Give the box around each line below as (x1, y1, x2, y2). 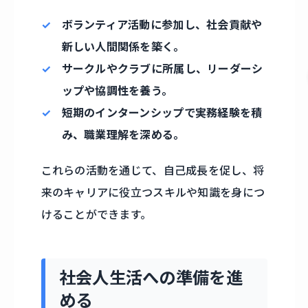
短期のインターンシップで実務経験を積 (61, 105, 263, 120)
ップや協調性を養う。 (61, 83, 173, 98)
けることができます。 (41, 207, 152, 221)
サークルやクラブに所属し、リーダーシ (61, 61, 263, 76)
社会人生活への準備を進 (58, 267, 243, 289)
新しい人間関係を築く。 (61, 39, 185, 54)
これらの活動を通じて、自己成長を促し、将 (41, 163, 265, 177)
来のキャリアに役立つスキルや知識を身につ (41, 185, 265, 199)
